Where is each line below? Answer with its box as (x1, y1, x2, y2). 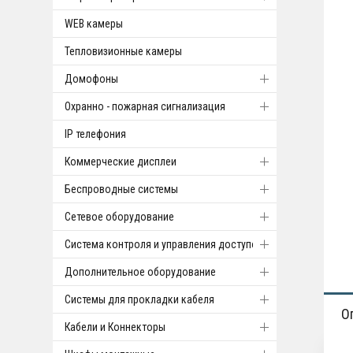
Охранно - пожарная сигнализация (65, 100, 226, 113)
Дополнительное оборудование (65, 266, 217, 278)
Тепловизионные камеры (65, 45, 183, 58)
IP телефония (65, 128, 127, 140)
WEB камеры (65, 17, 124, 30)
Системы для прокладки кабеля (65, 293, 215, 306)
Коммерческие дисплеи (65, 155, 177, 168)
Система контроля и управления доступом (65, 238, 266, 251)
